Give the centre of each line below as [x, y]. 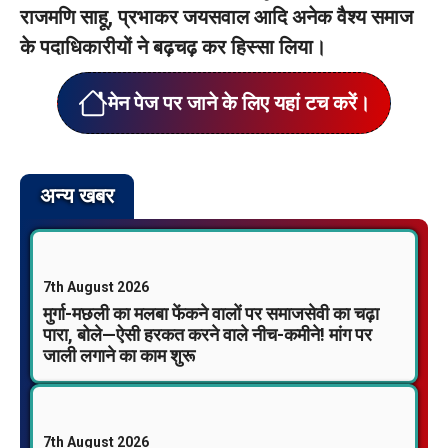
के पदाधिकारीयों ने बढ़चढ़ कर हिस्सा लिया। [173, 47]
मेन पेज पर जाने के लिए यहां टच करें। [239, 103]
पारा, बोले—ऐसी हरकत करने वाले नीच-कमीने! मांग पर [207, 334]
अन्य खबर [77, 196]
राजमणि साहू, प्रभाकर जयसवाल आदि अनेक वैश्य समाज [216, 17]
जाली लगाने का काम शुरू [119, 355]
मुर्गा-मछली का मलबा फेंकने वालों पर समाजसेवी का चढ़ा [211, 313]
